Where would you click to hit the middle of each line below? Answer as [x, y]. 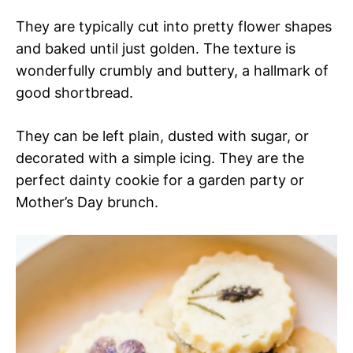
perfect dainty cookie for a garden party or [160, 180]
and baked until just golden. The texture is [156, 49]
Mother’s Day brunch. [87, 203]
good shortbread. [74, 93]
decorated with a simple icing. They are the [160, 158]
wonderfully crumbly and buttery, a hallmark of [172, 71]
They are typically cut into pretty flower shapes [174, 27]
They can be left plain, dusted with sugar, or [162, 136]
